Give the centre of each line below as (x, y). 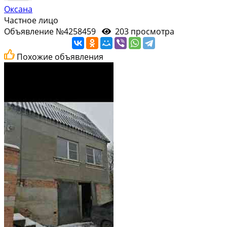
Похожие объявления (60, 56)
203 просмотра (144, 31)
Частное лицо (31, 20)
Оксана (18, 9)
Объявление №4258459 (53, 31)
